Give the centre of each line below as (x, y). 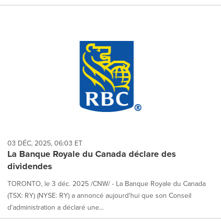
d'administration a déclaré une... (55, 207)
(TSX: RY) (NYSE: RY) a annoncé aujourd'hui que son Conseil (99, 195)
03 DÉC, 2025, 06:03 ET (45, 143)
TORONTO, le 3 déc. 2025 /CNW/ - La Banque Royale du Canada (107, 183)
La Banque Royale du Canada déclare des (92, 154)
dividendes (30, 166)
